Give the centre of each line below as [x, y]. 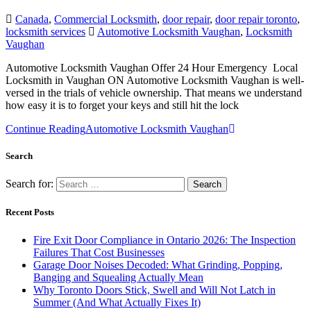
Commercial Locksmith [106, 19]
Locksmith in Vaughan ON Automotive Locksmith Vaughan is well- [155, 80]
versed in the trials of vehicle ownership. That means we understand [154, 92]
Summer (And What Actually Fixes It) [117, 302]
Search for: [30, 184]
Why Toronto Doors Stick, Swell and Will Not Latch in [154, 289]
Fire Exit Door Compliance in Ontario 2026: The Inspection [165, 239]
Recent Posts [30, 212]
